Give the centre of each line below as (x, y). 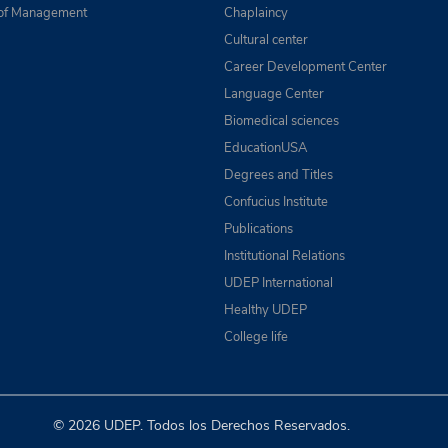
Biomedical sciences (281, 121)
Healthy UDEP (265, 310)
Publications (258, 229)
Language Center (274, 94)
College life (256, 337)
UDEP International (278, 283)
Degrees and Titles (278, 175)
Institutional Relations (284, 256)
